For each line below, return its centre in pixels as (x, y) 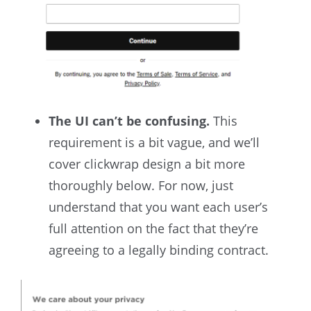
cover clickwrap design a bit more (147, 163)
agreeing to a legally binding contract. (159, 250)
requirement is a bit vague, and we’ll (154, 142)
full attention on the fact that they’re (153, 228)
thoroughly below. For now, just (141, 185)
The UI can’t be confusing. (129, 120)
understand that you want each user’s (158, 207)
